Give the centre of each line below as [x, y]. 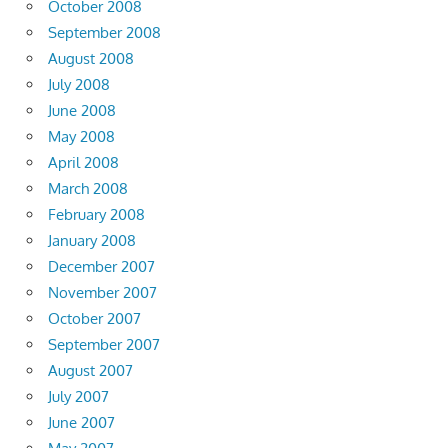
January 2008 [92, 241]
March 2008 [88, 189]
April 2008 [83, 163]
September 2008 [104, 33]
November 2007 [102, 293]
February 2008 [96, 215]
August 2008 [91, 59]
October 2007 [94, 319]
